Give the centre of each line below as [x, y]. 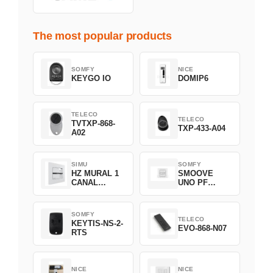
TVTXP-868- [93, 124]
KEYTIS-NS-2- [97, 224]
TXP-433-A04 [202, 128]
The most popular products [102, 36]
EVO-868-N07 [202, 228]
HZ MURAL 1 [95, 174]
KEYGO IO [91, 78]
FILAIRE [193, 192]
